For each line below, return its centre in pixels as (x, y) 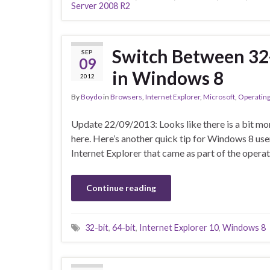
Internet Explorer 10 (179, 228)
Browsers (126, 97)
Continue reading (121, 188)
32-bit (97, 228)
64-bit (124, 228)
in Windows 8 (168, 78)
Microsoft (219, 97)
